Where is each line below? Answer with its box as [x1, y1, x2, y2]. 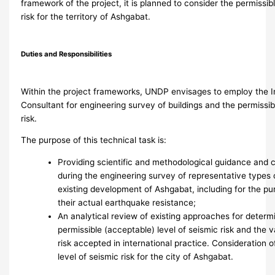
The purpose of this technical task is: [21, 135, 167, 145]
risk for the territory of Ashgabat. [21, 11, 151, 21]
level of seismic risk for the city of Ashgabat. [58, 251, 234, 261]
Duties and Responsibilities [21, 49, 112, 58]
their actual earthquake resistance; [58, 197, 196, 207]
